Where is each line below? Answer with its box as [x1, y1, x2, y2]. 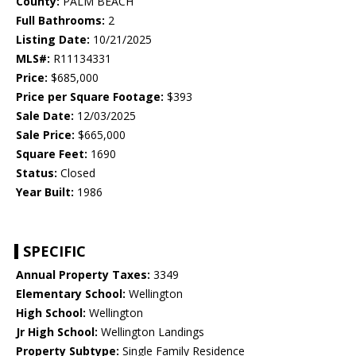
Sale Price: [16, 127, 75, 143]
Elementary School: [16, 286, 126, 302]
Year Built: [16, 184, 74, 200]
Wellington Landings [98, 324, 204, 340]
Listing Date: [16, 32, 90, 48]
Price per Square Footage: [16, 89, 164, 105]
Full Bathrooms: [16, 13, 105, 29]
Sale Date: [16, 108, 74, 124]
